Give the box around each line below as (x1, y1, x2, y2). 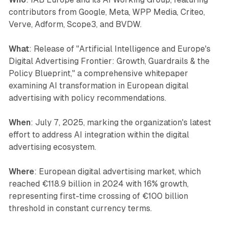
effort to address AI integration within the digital (8, 130, 189, 140)
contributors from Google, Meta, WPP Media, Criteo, (8, 7, 205, 17)
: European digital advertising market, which (34, 167, 201, 177)
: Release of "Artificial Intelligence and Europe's (29, 44, 211, 54)
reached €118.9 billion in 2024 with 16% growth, (8, 179, 189, 189)
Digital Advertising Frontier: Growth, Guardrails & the (8, 56, 210, 66)
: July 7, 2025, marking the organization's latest (30, 118, 211, 128)
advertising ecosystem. (8, 142, 96, 152)
